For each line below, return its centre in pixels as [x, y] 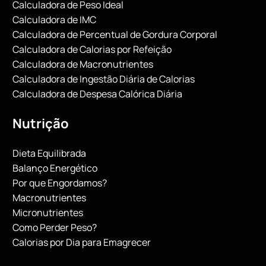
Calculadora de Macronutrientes [83, 64]
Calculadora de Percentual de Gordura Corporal [115, 34]
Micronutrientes [48, 212]
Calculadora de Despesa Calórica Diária [97, 94]
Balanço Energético [55, 168]
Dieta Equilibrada [49, 153]
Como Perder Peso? [55, 227]
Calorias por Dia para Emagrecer [82, 242]
